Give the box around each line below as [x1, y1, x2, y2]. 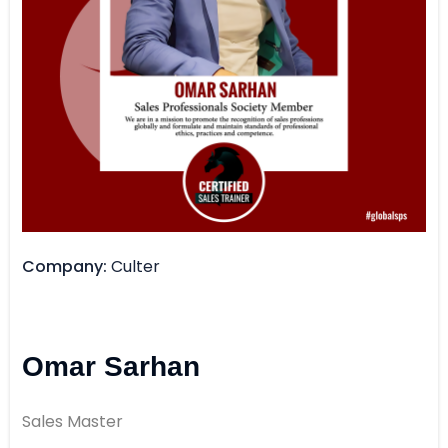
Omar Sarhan [22, 351, 200, 383]
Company [22, 255, 103, 279]
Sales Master [22, 410, 123, 434]
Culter [111, 255, 160, 279]
